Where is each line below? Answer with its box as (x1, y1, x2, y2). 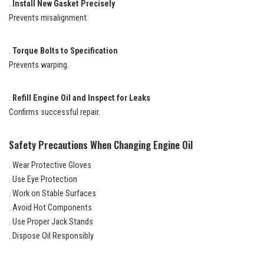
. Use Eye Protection (9, 174, 77, 184)
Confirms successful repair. (9, 107, 100, 117)
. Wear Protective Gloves (9, 160, 91, 170)
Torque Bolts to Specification (12, 45, 118, 56)
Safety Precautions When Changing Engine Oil (9, 137, 193, 152)
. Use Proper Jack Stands (9, 216, 93, 227)
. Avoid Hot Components (9, 202, 92, 213)
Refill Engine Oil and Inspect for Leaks (12, 93, 150, 103)
